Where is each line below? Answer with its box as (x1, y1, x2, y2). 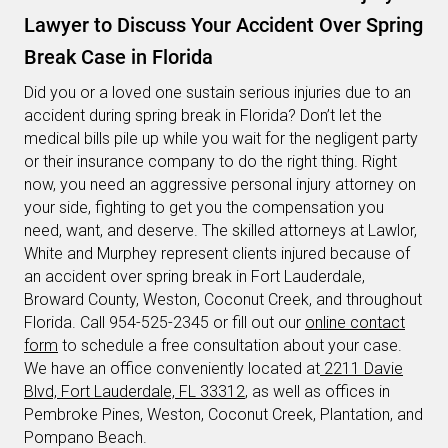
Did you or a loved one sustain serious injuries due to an (24, 83, 411, 103)
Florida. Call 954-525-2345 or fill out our (24, 313, 305, 333)
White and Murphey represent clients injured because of (24, 244, 410, 264)
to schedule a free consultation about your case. (58, 336, 402, 356)
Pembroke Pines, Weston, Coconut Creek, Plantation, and (24, 405, 423, 425)
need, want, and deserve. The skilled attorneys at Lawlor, (24, 221, 417, 241)
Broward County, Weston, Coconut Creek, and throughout (24, 290, 422, 310)
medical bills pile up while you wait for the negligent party (24, 129, 418, 149)
